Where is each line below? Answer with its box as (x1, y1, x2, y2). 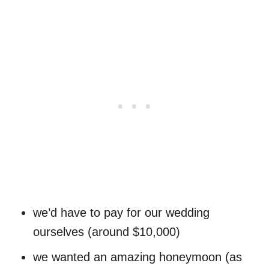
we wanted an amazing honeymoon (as (33, 250, 242, 264)
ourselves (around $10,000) (33, 225, 180, 238)
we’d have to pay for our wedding (33, 206, 210, 219)
